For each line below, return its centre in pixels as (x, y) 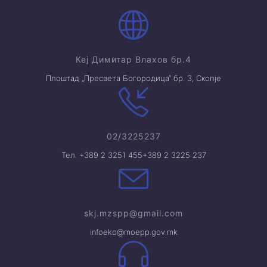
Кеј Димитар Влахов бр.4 (133, 60)
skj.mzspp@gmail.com (133, 213)
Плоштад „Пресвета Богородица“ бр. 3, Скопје (133, 78)
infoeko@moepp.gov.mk (133, 232)
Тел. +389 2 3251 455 (102, 155)
